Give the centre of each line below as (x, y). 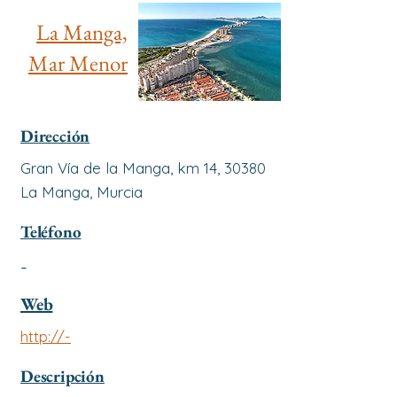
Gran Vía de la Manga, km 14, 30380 (143, 168)
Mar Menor (78, 63)
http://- (46, 336)
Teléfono (51, 232)
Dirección (55, 136)
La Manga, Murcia (82, 192)
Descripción (62, 376)
